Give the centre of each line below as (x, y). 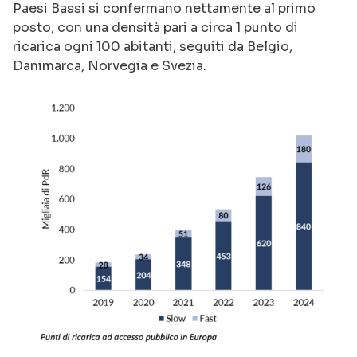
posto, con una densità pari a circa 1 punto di (155, 27)
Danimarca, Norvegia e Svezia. (110, 65)
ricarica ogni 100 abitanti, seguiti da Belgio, (153, 46)
